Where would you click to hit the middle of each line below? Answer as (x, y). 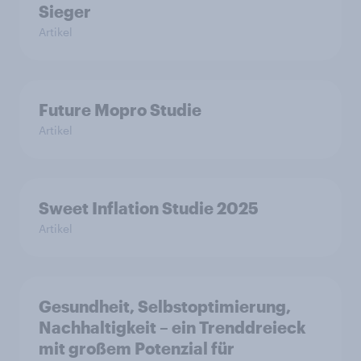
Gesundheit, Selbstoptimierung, (165, 306)
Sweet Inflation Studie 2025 (149, 207)
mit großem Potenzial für (137, 348)
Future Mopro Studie (120, 109)
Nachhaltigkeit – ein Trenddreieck (172, 327)
